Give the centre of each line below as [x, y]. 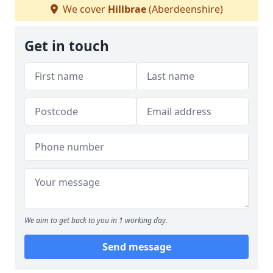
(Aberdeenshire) [184, 9]
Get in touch [67, 46]
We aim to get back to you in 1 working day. [96, 220]
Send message [136, 247]
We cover [84, 9]
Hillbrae [127, 9]
